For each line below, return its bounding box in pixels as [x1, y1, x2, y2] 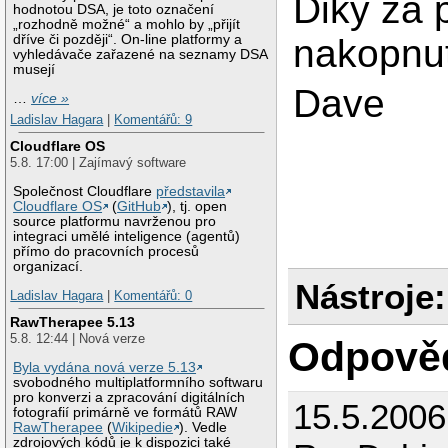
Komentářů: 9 [114, 112, 193, 128]
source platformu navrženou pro [13, 213, 217, 229]
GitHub [117, 198, 162, 214]
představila [156, 183, 226, 199]
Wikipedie [112, 419, 174, 435]
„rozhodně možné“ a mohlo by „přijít [13, 17, 241, 33]
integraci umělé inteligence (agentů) [13, 228, 241, 244]
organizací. [13, 258, 84, 274]
